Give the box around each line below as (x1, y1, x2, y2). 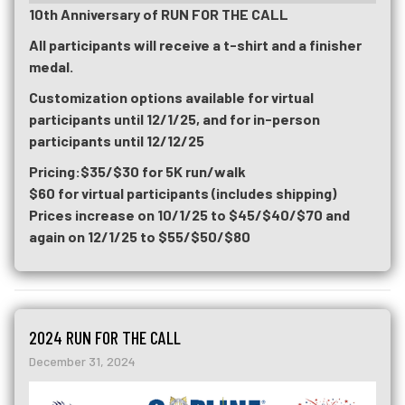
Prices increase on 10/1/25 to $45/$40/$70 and (29, 205, 350, 223)
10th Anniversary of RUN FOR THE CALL (29, 5, 288, 23)
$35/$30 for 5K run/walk (80, 162, 246, 180)
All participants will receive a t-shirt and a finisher (29, 35, 362, 53)
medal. (29, 57, 73, 75)
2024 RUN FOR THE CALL (29, 325, 181, 348)
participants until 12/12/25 (29, 131, 204, 149)
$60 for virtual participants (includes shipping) (29, 184, 336, 202)
